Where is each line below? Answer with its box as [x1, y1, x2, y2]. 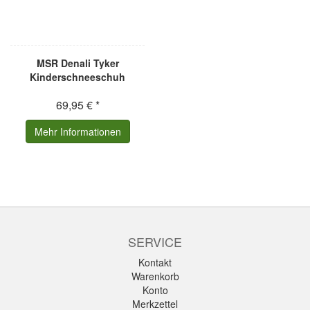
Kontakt [138, 255, 172, 269]
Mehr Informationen [34, 125, 121, 138]
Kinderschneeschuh [30, 70, 125, 84]
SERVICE [128, 232, 182, 250]
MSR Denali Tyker [36, 56, 119, 70]
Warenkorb [131, 269, 179, 283]
